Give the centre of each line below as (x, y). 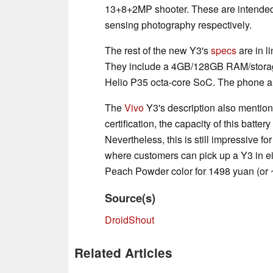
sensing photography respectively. (178, 24)
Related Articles (123, 252)
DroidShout (129, 219)
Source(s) (130, 197)
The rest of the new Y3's (158, 50)
